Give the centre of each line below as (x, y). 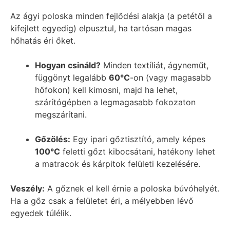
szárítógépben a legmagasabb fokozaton (115, 102)
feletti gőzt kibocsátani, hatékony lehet (138, 151)
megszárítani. (61, 114)
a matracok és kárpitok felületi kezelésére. (118, 164)
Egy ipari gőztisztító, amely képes (138, 139)
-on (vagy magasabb (170, 78)
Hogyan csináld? (68, 65)
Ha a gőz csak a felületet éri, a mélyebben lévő (102, 201)
